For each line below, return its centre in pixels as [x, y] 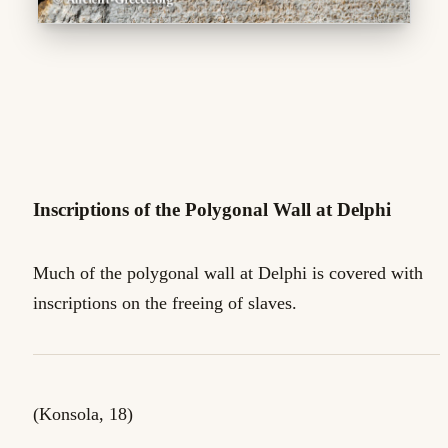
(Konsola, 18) [83, 414]
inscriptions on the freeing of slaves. [165, 303]
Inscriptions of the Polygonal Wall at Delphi [212, 209]
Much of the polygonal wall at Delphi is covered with [228, 273]
